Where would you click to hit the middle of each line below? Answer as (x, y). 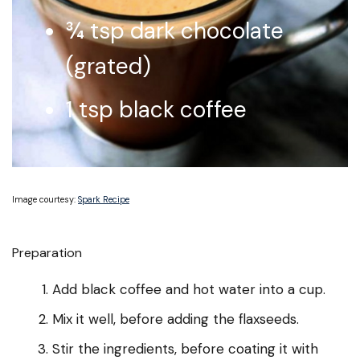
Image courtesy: (45, 200)
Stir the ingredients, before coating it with (185, 349)
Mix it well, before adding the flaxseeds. (176, 319)
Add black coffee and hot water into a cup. (189, 290)
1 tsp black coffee (156, 109)
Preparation (47, 253)
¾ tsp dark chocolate (175, 31)
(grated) (108, 66)
